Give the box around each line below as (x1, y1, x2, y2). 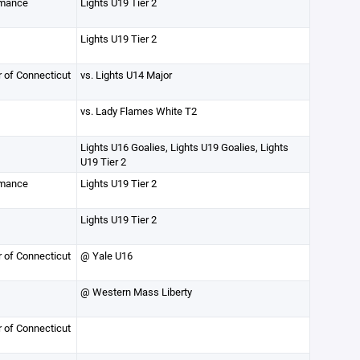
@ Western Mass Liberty (80, 284, 192, 299)
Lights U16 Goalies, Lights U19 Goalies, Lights (80, 140, 288, 154)
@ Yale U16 (80, 248, 133, 263)
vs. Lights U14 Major (80, 67, 172, 82)
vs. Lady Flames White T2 (80, 104, 197, 118)
